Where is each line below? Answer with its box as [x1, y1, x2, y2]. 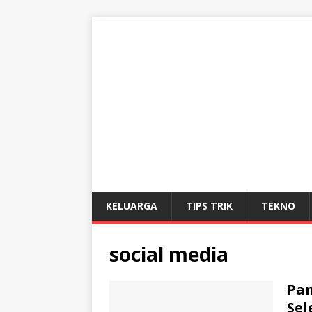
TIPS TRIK [186, 199, 233, 212]
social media [109, 241, 228, 267]
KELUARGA [106, 199, 157, 212]
